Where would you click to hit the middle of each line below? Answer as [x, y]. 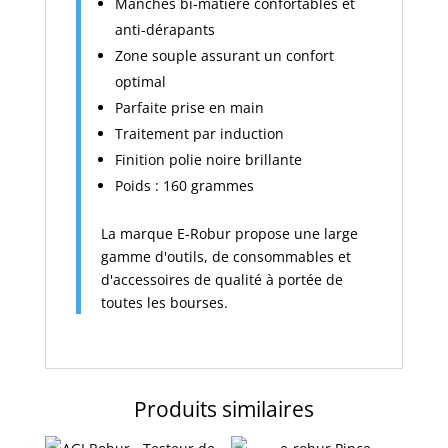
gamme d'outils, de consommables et [225, 256]
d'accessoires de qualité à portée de [221, 279]
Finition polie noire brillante [208, 159]
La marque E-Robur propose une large [229, 233]
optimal [140, 81]
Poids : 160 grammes [184, 185]
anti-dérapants [164, 29]
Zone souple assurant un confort [224, 55]
